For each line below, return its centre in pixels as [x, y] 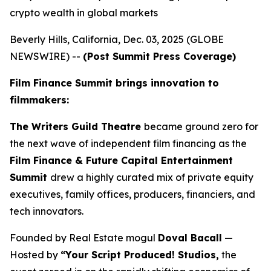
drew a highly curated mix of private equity [152, 177]
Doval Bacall [190, 238]
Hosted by [35, 255]
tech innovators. [47, 211]
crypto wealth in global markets [84, 13]
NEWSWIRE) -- [46, 56]
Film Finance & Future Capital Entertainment [121, 160]
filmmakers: [39, 100]
